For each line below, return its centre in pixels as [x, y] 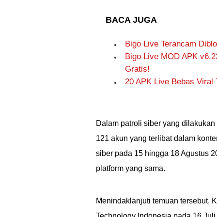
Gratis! [137, 69]
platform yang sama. [131, 168]
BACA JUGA [131, 20]
